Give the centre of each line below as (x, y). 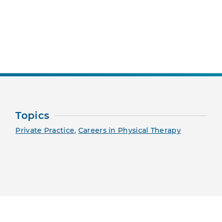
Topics (32, 116)
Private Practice (45, 131)
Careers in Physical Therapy (129, 131)
